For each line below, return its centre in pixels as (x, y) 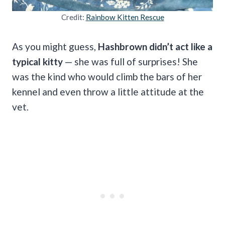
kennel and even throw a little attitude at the (108, 91)
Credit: (73, 17)
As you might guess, (54, 46)
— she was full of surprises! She (130, 61)
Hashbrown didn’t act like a (154, 46)
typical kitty (37, 61)
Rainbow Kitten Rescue (125, 17)
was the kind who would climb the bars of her (107, 76)
